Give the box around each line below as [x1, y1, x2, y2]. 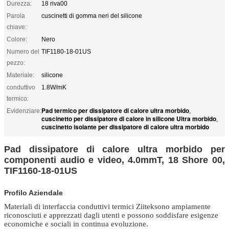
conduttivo [7, 83, 35, 91]
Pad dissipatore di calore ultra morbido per [4, 144, 225, 154]
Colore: [7, 35, 27, 43]
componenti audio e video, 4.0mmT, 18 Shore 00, [4, 154, 225, 165]
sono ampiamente [154, 202, 211, 211]
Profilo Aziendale [4, 188, 63, 197]
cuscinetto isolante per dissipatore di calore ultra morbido [41, 122, 209, 131]
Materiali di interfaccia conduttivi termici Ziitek [4, 202, 154, 211]
